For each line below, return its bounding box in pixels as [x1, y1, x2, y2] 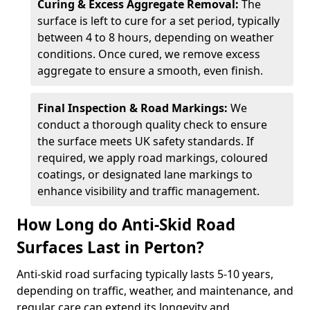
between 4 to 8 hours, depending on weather [37, 30, 274, 45]
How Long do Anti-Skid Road [17, 214, 235, 235]
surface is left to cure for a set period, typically [37, 13, 280, 28]
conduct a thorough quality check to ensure [37, 117, 267, 132]
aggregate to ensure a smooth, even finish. [37, 63, 263, 78]
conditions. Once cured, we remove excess [37, 46, 260, 62]
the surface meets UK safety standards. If [37, 134, 254, 149]
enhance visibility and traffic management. [37, 183, 259, 199]
